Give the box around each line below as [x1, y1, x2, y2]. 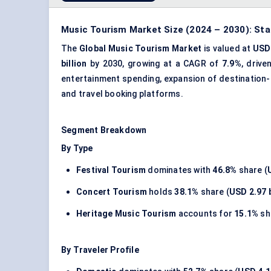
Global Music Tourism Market [79, 44, 202, 54]
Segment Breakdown [61, 125, 147, 135]
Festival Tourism [76, 165, 146, 175]
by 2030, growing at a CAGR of [87, 59, 223, 69]
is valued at [201, 44, 253, 54]
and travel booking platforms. [61, 89, 183, 99]
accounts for [176, 209, 235, 219]
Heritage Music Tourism [76, 209, 177, 219]
